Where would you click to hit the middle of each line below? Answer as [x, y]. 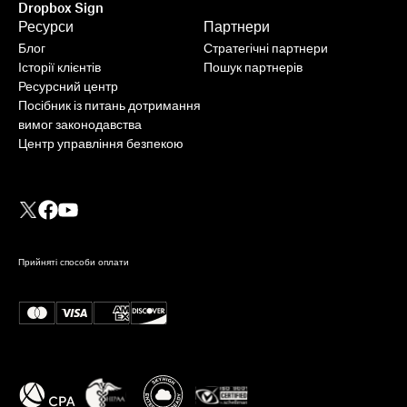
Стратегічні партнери [266, 50]
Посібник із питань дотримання [109, 107]
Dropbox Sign [61, 10]
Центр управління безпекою [101, 145]
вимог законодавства [80, 126]
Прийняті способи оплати [74, 263]
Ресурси [46, 28]
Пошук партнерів [253, 69]
